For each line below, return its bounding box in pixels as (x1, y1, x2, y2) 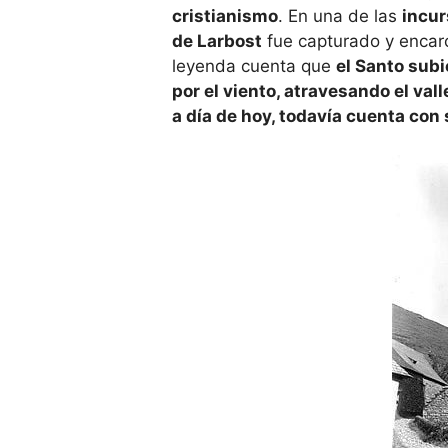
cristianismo (172, 6, 278, 27)
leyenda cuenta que (172, 56, 336, 77)
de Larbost (172, 31, 262, 52)
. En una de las (278, 6, 402, 27)
